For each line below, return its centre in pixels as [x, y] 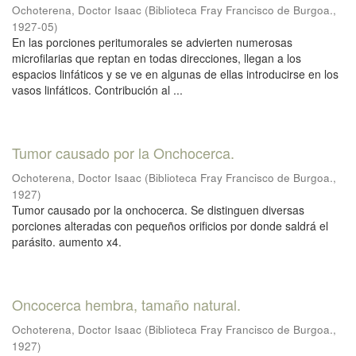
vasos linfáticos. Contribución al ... [97, 90]
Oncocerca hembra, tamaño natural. [126, 304]
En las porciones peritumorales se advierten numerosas [152, 42]
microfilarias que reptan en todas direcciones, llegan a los [157, 58]
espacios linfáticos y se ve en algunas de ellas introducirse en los [175, 74]
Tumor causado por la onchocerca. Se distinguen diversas [158, 210]
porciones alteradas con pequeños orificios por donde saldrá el [170, 226]
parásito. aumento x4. [67, 242]
